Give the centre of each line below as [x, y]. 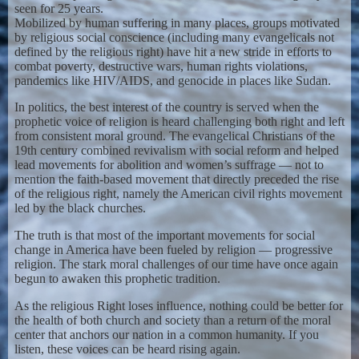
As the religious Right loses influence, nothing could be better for [178, 305]
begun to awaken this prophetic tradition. [117, 279]
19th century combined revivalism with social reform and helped [176, 151]
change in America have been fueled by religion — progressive [173, 250]
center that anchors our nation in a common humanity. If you [166, 334]
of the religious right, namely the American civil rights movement [178, 194]
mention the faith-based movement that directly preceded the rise [176, 179]
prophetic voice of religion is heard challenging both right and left [179, 122]
